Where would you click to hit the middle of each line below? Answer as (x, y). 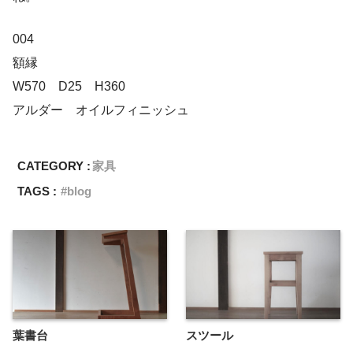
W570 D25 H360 (69, 86)
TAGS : (37, 191)
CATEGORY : (54, 165)
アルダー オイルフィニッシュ (101, 110)
